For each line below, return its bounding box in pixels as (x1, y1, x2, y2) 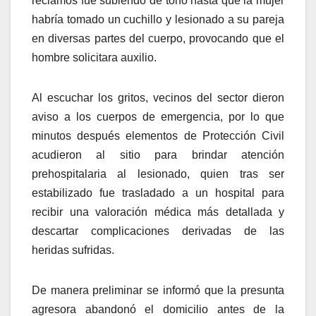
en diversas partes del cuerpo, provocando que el (32, 32, 284, 45)
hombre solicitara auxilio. (32, 51, 157, 64)
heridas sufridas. (32, 244, 114, 257)
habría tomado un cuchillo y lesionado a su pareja (32, 13, 284, 26)
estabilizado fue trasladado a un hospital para (32, 187, 284, 200)
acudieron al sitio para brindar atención (32, 149, 284, 162)
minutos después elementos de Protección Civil (32, 130, 284, 142)
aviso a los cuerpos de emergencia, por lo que (32, 111, 284, 123)
